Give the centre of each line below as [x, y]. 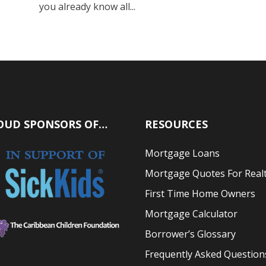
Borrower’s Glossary [190, 234]
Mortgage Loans [182, 153]
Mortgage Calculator [191, 214]
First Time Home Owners [200, 194]
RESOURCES [176, 124]
